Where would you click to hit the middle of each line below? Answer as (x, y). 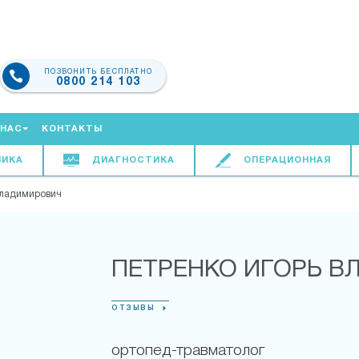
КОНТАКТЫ (72, 129)
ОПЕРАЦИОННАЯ (287, 160)
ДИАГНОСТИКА (133, 160)
